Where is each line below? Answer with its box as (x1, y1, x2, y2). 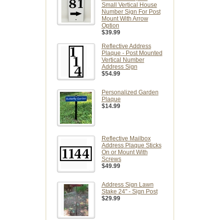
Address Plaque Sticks (101, 142, 162, 149)
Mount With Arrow (101, 15, 148, 23)
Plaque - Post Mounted (101, 50, 163, 57)
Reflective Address (101, 43, 151, 50)
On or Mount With (101, 149, 148, 156)
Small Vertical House (101, 1, 157, 9)
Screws (101, 156, 121, 163)
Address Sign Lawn (101, 181, 154, 189)
